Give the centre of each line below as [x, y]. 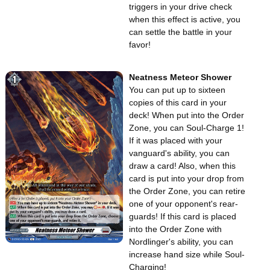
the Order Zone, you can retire [187, 191]
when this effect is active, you [185, 20]
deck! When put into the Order [187, 115]
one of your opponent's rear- [184, 203]
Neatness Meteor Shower [180, 77]
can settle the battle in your [181, 32]
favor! [140, 45]
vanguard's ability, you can [179, 153]
